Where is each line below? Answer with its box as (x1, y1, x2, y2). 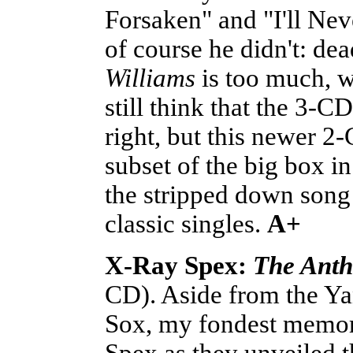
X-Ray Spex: (105, 251, 253, 280)
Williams (105, 63, 195, 92)
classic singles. (105, 209, 267, 238)
